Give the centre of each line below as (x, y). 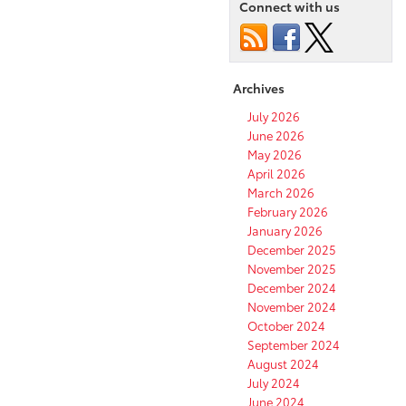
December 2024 (292, 288)
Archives (259, 88)
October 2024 (286, 326)
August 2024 (283, 364)
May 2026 (275, 155)
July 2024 (274, 383)
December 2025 (292, 250)
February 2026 (288, 212)
